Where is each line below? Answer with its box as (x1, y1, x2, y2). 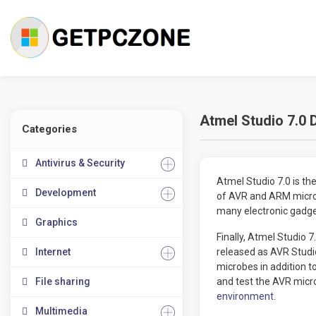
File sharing (35, 276, 90, 287)
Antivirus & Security (35, 157, 125, 169)
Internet (35, 246, 71, 257)
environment (216, 291, 274, 302)
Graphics (35, 217, 78, 228)
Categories (22, 123, 77, 135)
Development (35, 187, 96, 198)
